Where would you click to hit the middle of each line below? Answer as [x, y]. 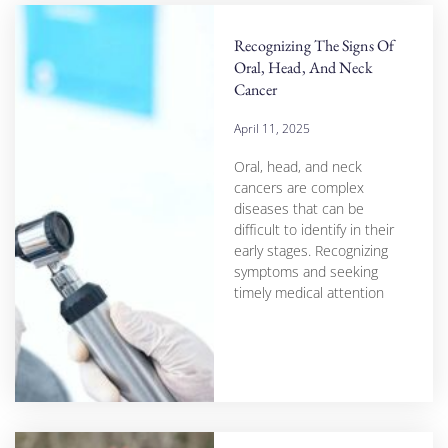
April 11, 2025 [271, 128]
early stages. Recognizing [310, 250]
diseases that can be [298, 208]
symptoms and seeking [305, 271]
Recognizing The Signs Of [313, 45]
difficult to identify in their [313, 229]
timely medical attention [308, 292]
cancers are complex [298, 187]
